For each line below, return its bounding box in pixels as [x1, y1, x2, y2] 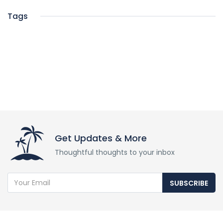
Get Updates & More [55, 132, 147, 145]
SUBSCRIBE [170, 178, 208, 189]
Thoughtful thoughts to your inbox [55, 147, 175, 158]
